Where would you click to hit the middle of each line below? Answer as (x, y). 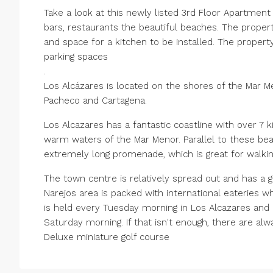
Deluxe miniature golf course (107, 237)
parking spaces (76, 57)
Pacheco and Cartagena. (95, 101)
